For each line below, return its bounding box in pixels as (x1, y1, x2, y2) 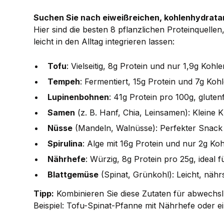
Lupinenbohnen (47, 92, 109, 102)
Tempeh (47, 76, 80, 87)
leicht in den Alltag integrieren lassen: (33, 36, 175, 47)
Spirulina (47, 138, 83, 149)
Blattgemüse (47, 169, 99, 180)
